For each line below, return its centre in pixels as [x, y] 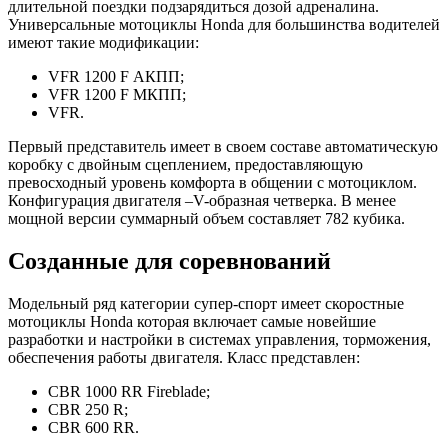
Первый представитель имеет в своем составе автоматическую [223, 147]
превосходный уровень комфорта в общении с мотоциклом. [212, 183]
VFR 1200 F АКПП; [116, 77]
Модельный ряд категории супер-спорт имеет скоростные [206, 304]
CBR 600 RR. [93, 428]
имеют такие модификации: [103, 43]
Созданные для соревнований [169, 261]
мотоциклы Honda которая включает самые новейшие [192, 322]
